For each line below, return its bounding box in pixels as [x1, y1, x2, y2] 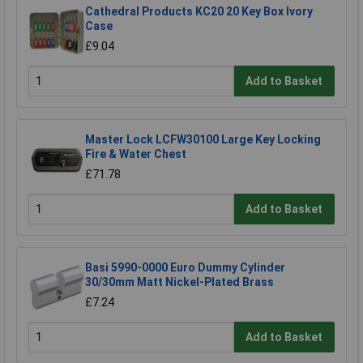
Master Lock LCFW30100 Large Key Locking [85, 133, 321, 147]
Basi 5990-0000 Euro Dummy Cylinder [85, 261, 285, 275]
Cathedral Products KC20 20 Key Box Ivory [85, 5, 313, 19]
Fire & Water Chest [85, 147, 186, 161]
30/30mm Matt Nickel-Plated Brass [85, 275, 274, 289]
